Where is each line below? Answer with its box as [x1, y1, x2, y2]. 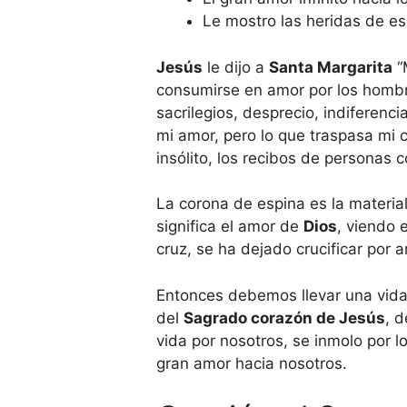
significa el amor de [156, 217, 303, 236]
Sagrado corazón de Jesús [184, 308, 385, 327]
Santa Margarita [269, 57, 392, 76]
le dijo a [203, 57, 269, 76]
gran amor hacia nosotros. [156, 353, 347, 372]
